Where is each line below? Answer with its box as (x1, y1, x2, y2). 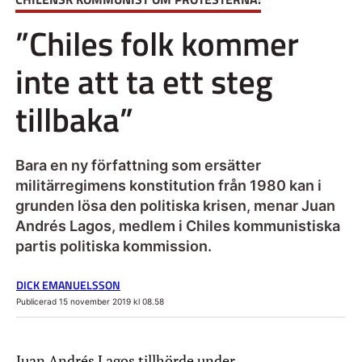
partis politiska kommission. (15, 237, 212, 255)
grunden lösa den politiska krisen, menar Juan (15, 196, 335, 214)
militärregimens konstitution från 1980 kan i (15, 176, 322, 194)
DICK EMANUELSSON (16, 276, 120, 295)
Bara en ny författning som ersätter (15, 156, 261, 174)
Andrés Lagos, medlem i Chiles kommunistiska (15, 217, 340, 234)
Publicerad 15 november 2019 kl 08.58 (16, 297, 164, 307)
